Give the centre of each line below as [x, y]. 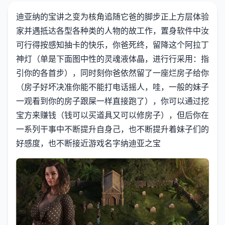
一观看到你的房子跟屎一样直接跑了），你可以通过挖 [113, 101]
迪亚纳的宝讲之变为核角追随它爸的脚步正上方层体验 [113, 16]
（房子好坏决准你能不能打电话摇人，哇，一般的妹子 [113, 87]
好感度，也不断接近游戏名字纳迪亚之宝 [88, 143]
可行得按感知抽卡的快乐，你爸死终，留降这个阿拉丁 [113, 44]
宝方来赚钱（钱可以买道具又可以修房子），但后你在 [113, 115]
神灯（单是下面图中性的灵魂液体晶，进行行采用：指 [113, 59]
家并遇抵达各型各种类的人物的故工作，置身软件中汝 [113, 30]
